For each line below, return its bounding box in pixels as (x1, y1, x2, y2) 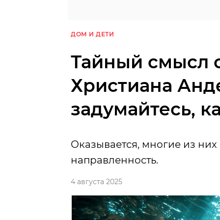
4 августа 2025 (71, 177, 122, 187)
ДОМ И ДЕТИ (71, 30, 114, 38)
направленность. (71, 154, 158, 166)
